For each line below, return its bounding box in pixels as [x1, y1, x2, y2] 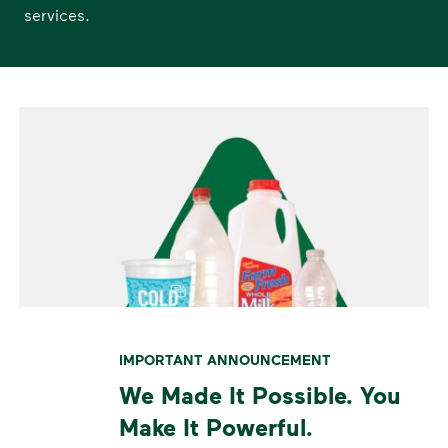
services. [24, 5, 90, 24]
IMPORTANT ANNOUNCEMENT [119, 351, 331, 368]
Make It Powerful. [119, 412, 313, 441]
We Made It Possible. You [119, 380, 401, 409]
